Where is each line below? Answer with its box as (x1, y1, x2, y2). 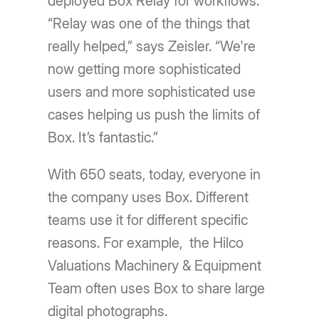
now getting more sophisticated (48, 60, 241, 78)
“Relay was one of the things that (48, 14, 251, 32)
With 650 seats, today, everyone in (48, 165, 261, 183)
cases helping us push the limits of (48, 105, 261, 123)
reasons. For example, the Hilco (48, 234, 244, 251)
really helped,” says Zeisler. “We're (48, 37, 256, 55)
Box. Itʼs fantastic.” (48, 128, 159, 146)
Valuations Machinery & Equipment (48, 256, 262, 274)
